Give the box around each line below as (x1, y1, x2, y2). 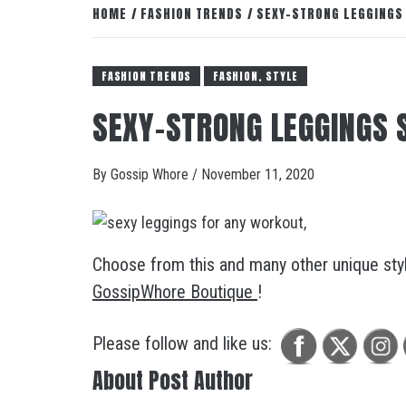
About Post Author (92, 364, 253, 397)
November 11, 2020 (201, 166, 314, 183)
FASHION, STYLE (213, 68, 299, 84)
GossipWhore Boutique (92, 281, 257, 303)
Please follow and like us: (92, 333, 272, 354)
